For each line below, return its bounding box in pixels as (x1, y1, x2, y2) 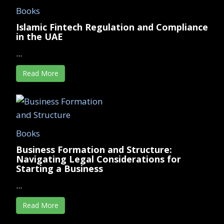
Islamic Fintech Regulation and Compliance (16, 21, 208, 33)
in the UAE (16, 30, 63, 42)
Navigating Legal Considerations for (16, 153, 181, 165)
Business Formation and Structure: (16, 143, 172, 155)
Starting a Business (16, 162, 103, 174)
